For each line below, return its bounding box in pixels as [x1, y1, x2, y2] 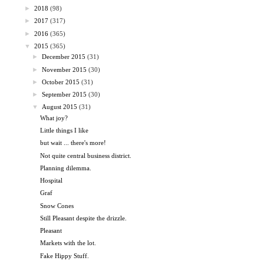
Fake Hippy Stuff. [40, 252, 90, 259]
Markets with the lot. [40, 239, 97, 247]
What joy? [40, 114, 68, 121]
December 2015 [42, 53, 86, 61]
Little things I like [40, 127, 89, 134]
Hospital [40, 177, 63, 184]
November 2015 [42, 65, 87, 73]
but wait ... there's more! [40, 139, 107, 147]
